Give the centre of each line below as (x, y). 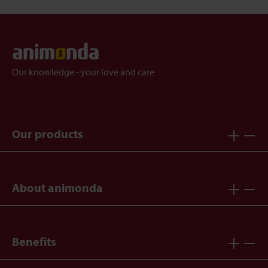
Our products (48, 135)
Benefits (34, 243)
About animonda (57, 189)
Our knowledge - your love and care (83, 73)
